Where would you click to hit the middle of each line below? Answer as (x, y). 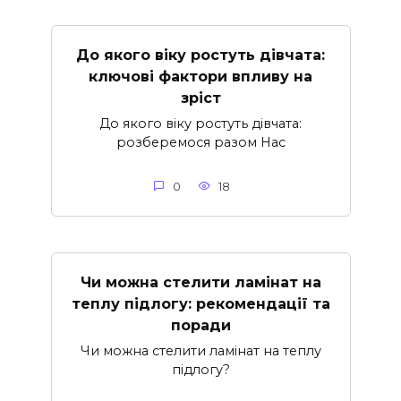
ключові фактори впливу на (200, 76)
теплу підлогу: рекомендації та (200, 303)
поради (200, 325)
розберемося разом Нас (200, 142)
